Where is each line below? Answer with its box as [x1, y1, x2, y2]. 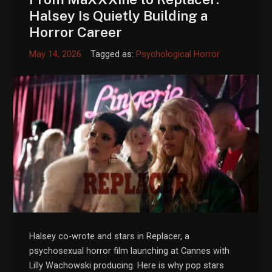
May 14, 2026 [29, 49, 82, 59]
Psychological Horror [136, 49, 220, 59]
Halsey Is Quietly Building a [29, 7, 208, 24]
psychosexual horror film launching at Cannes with [29, 246, 230, 256]
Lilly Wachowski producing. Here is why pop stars [29, 260, 225, 271]
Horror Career [29, 23, 123, 40]
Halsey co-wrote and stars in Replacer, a [29, 231, 190, 242]
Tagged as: [90, 49, 137, 59]
